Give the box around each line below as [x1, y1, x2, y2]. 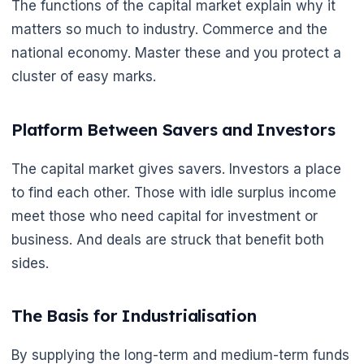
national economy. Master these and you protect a [11, 44, 341, 61]
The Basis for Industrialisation [11, 305, 257, 327]
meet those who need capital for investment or [11, 207, 318, 224]
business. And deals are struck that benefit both [11, 231, 324, 248]
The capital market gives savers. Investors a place [11, 160, 341, 177]
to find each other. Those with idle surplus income [11, 184, 336, 201]
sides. [11, 254, 49, 271]
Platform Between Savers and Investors [11, 119, 336, 140]
